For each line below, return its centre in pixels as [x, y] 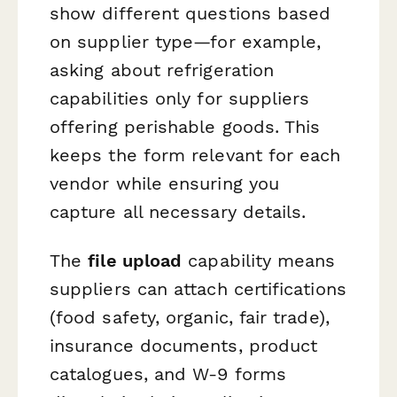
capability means [259, 261]
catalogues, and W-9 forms [168, 374]
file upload [135, 261]
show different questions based [191, 14]
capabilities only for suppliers [180, 99]
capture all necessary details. [178, 212]
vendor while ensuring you [165, 184]
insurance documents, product [184, 346]
